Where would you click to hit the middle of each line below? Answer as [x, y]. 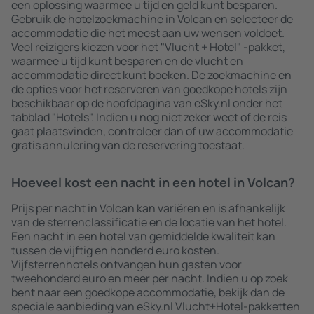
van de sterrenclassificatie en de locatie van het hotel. [149, 222]
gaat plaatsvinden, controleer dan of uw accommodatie [152, 131]
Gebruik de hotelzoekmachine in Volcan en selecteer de [152, 19]
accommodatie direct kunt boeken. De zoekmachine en [151, 75]
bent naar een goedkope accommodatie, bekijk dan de [148, 292]
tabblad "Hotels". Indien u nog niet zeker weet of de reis [149, 117]
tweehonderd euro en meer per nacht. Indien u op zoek [150, 278]
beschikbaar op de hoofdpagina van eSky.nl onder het [147, 103]
